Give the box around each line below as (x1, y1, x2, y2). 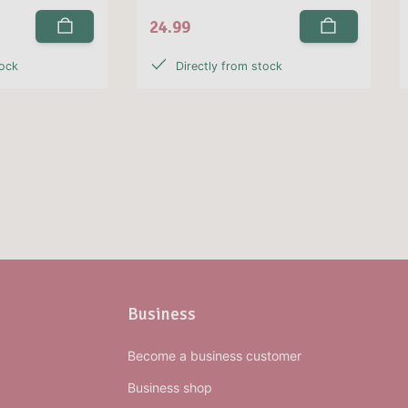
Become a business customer (127, 348, 301, 364)
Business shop (127, 380, 212, 396)
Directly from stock (175, 58, 282, 73)
